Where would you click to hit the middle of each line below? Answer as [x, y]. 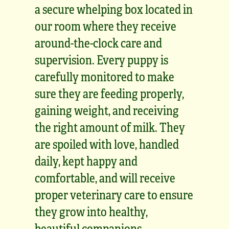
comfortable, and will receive [105, 177]
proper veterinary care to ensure [114, 194]
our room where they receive [106, 26]
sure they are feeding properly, [109, 93]
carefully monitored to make [105, 76]
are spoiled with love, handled [107, 144]
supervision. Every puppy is [101, 59]
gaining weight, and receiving [107, 110]
